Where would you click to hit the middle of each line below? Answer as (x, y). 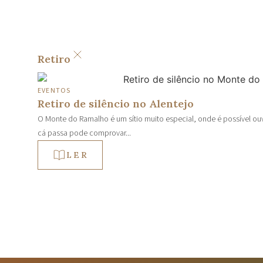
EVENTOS (54, 90)
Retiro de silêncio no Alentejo (116, 103)
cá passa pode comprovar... (84, 133)
